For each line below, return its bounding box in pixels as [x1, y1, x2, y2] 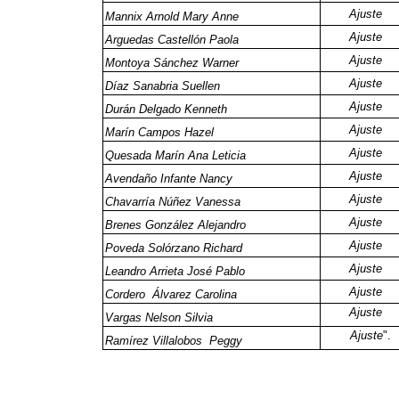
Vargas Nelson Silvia [105, 311, 213, 324]
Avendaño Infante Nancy [105, 172, 232, 185]
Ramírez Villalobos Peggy [105, 334, 242, 347]
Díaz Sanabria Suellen [105, 79, 220, 93]
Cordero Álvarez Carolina [105, 288, 237, 301]
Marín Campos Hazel [105, 126, 214, 139]
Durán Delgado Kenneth [105, 102, 227, 116]
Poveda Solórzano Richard [105, 241, 242, 255]
